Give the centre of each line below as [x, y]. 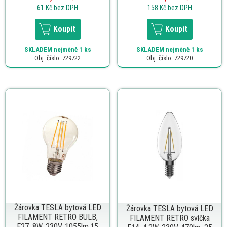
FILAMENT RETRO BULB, [58, 217]
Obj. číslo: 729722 [58, 58]
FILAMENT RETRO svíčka [169, 218]
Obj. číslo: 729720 [169, 58]
